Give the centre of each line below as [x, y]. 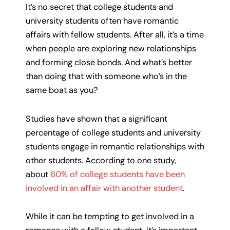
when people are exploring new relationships [111, 48]
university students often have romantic [102, 21]
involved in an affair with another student [104, 188]
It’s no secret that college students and [99, 7]
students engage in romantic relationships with [115, 146]
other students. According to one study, [101, 160]
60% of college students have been [118, 174]
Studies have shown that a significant [97, 119]
